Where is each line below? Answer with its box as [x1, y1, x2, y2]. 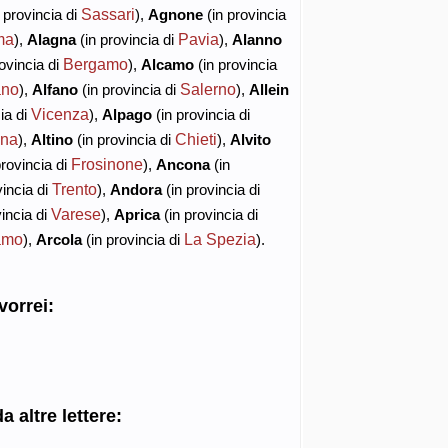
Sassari [80, 4, 135, 23]
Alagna [26, 30, 76, 48]
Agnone [147, 5, 203, 23]
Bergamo [62, 54, 128, 73]
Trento [51, 179, 97, 198]
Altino [30, 130, 73, 148]
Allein [248, 80, 289, 98]
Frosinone [70, 154, 143, 173]
